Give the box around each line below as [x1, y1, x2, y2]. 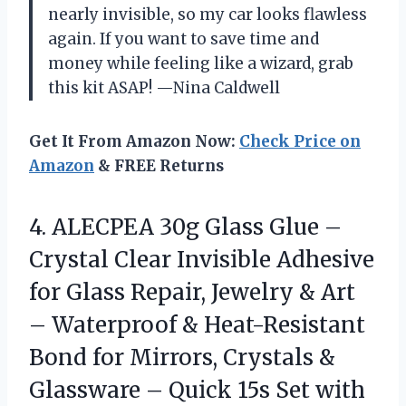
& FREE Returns [94, 156, 224, 177]
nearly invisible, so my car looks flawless [48, 5, 367, 25]
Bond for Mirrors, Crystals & [29, 343, 335, 372]
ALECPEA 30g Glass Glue [52, 213, 319, 242]
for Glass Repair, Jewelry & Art [29, 278, 355, 307]
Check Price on [239, 131, 361, 152]
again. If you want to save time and [48, 29, 319, 50]
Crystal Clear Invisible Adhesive [29, 246, 374, 275]
